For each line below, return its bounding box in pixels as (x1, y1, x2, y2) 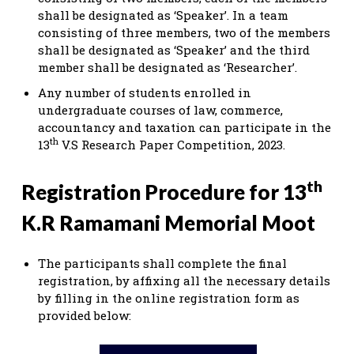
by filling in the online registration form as (38, 289, 299, 306)
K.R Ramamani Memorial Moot (21, 209, 315, 235)
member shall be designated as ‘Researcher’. (38, 58, 297, 75)
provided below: (38, 307, 134, 323)
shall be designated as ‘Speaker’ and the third (38, 41, 310, 58)
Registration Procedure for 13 (21, 179, 307, 205)
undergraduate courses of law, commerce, (38, 101, 283, 118)
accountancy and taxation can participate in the (38, 119, 331, 135)
